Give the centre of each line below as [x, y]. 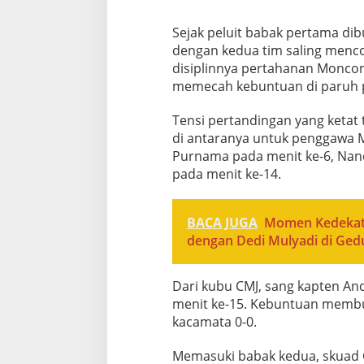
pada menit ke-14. [226, 173]
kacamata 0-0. [214, 321]
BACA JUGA [222, 222]
